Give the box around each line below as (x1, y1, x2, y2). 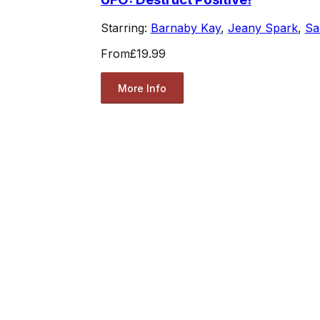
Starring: (100, 21, 151, 36)
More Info (117, 81, 166, 94)
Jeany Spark (227, 21, 298, 36)
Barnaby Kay (150, 21, 221, 36)
